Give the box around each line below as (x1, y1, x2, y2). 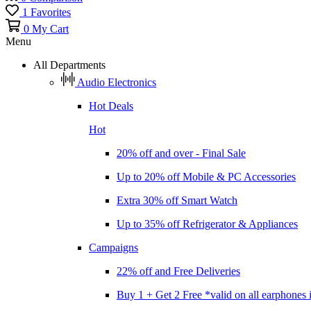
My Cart (32, 22, 69, 35)
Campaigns (89, 241, 138, 253)
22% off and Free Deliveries (117, 264, 240, 277)
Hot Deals (89, 99, 133, 112)
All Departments (33, 58, 106, 71)
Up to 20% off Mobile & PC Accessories (117, 170, 296, 183)
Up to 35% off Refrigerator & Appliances (117, 217, 298, 230)
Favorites (31, 6, 71, 18)
